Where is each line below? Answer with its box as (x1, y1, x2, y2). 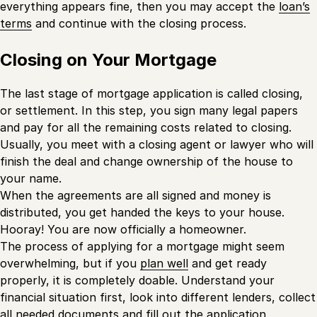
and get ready (188, 256, 267, 271)
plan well (140, 256, 188, 271)
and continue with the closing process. (32, 16, 246, 31)
